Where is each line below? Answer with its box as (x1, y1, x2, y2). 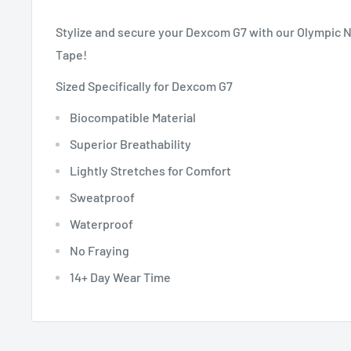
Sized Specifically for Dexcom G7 (56, 78, 233, 94)
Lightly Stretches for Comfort (70, 163, 231, 179)
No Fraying (70, 243, 129, 259)
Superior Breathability (70, 136, 191, 152)
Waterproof (70, 216, 133, 232)
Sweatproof (70, 190, 135, 205)
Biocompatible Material (70, 110, 196, 125)
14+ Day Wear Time (70, 270, 171, 285)
